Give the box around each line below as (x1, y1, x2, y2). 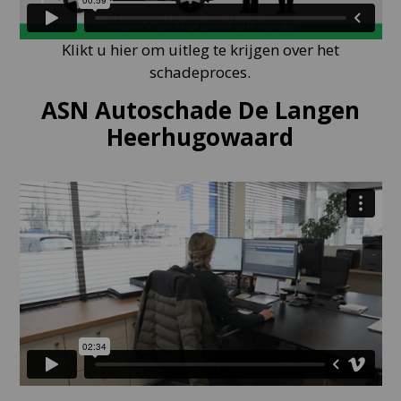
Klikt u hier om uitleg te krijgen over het (61, 39, 339, 61)
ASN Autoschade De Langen (40, 94, 360, 127)
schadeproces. (149, 62, 252, 83)
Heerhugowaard (107, 121, 294, 154)
